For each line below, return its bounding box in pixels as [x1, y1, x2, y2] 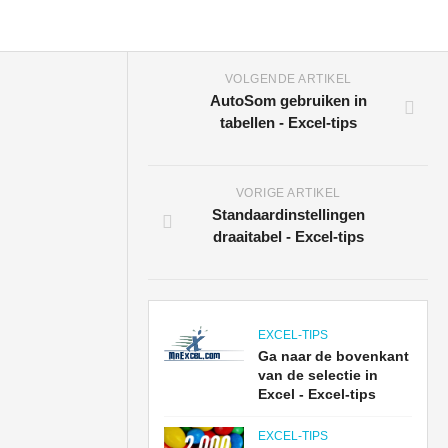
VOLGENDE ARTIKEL [224, 72, 352, 86]
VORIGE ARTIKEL [235, 186, 341, 200]
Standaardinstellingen [211, 206, 365, 223]
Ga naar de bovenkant [258, 348, 410, 364]
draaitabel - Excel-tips [212, 228, 364, 245]
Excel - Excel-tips [258, 386, 377, 402]
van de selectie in [258, 367, 379, 383]
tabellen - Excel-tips [219, 114, 357, 131]
